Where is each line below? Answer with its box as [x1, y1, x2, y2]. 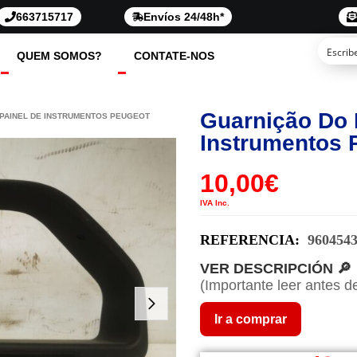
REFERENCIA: [200, 232, 304, 249]
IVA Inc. [200, 198, 229, 208]
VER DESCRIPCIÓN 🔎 [200, 261, 351, 277]
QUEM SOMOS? [16, 49, 102, 62]
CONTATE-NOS [133, 49, 214, 62]
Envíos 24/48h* [143, 10, 225, 23]
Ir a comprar [214, 312, 287, 327]
